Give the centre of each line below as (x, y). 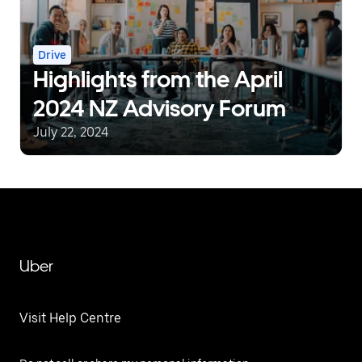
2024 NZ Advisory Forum (160, 108)
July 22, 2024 (71, 132)
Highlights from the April (158, 79)
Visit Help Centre (70, 318)
